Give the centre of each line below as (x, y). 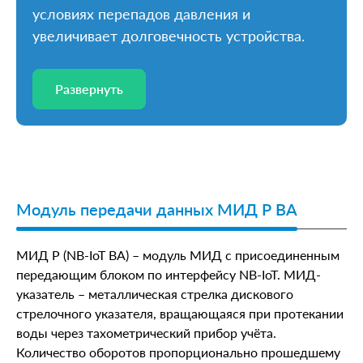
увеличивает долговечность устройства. (169, 35)
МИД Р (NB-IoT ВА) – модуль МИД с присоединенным (178, 254)
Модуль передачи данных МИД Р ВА (157, 209)
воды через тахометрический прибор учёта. (146, 332)
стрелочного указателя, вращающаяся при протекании (180, 313)
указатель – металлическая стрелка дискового (155, 293)
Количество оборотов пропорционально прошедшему (178, 352)
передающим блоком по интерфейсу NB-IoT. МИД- (169, 274)
